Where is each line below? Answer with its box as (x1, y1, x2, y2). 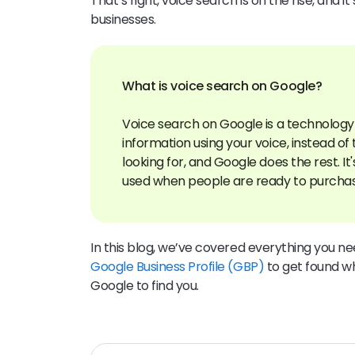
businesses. (90, 10, 156, 29)
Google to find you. (90, 276, 202, 295)
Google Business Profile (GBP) (90, 257, 265, 276)
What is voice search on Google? (122, 76, 323, 95)
